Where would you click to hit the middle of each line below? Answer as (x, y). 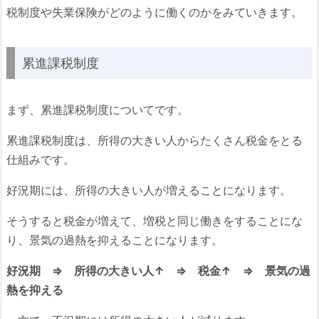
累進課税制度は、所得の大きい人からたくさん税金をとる (155, 140)
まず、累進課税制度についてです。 (98, 110)
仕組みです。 (41, 159)
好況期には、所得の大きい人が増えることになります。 (149, 190)
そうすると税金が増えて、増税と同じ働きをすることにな (155, 221)
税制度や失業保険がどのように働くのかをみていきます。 (155, 12)
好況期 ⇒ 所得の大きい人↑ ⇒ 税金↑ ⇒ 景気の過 (158, 271)
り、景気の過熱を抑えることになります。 (115, 240)
